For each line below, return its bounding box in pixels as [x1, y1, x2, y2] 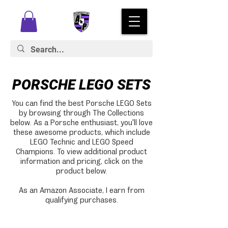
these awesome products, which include [13, 127, 150, 137]
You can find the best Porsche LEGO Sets [11, 98, 152, 108]
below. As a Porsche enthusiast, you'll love [10, 117, 153, 127]
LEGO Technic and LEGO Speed [30, 136, 133, 147]
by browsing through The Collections [19, 107, 144, 118]
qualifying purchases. [45, 194, 118, 205]
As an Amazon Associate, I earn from [18, 185, 145, 195]
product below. [55, 165, 107, 176]
